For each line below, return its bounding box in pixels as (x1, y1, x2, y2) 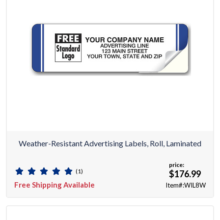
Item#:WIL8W (165, 181, 206, 190)
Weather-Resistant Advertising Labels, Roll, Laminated (19, 138, 201, 148)
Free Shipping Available (14, 180, 95, 190)
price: (169, 161, 184, 169)
